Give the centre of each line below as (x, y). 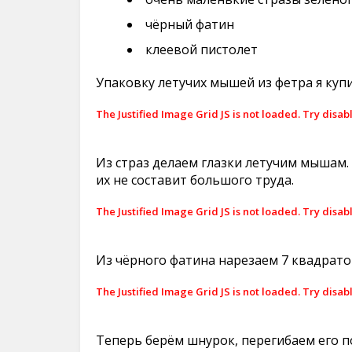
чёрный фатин (190, 24)
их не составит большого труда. (195, 180)
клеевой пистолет (202, 49)
